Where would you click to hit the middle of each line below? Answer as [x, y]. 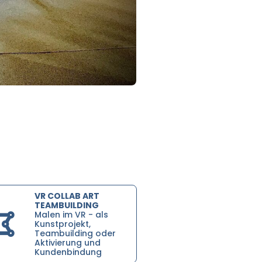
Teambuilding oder [75, 233]
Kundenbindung [68, 252]
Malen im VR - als [71, 214]
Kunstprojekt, [62, 224]
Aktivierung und [67, 242]
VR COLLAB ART [67, 196]
